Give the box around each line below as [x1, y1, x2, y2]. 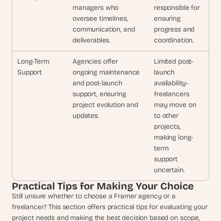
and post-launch [73, 79, 122, 87]
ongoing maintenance [73, 68, 142, 76]
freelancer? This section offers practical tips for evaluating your [12, 203, 208, 211]
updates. [73, 111, 99, 120]
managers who [73, 3, 119, 12]
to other [154, 111, 179, 120]
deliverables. [73, 36, 110, 44]
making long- [154, 133, 194, 142]
